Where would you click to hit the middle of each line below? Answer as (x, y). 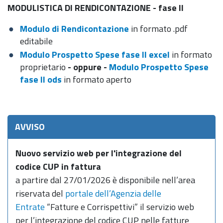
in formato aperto (98, 79)
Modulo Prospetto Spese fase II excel (95, 55)
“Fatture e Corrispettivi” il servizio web (119, 207)
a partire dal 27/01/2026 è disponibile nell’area (105, 180)
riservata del (40, 193)
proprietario (43, 67)
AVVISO (30, 127)
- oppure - (87, 67)
